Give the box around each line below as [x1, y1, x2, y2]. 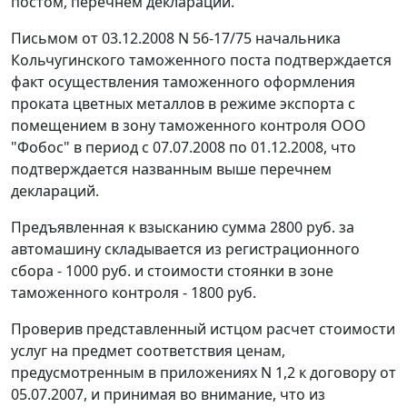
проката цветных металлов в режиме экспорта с [11, 94, 355, 114]
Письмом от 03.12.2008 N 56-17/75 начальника [11, 28, 341, 49]
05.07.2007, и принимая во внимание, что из [11, 384, 325, 405]
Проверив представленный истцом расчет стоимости [11, 319, 395, 340]
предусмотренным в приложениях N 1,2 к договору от [11, 362, 396, 383]
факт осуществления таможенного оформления [11, 72, 355, 93]
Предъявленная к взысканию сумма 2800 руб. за [11, 217, 354, 238]
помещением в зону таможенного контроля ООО [11, 115, 366, 136]
